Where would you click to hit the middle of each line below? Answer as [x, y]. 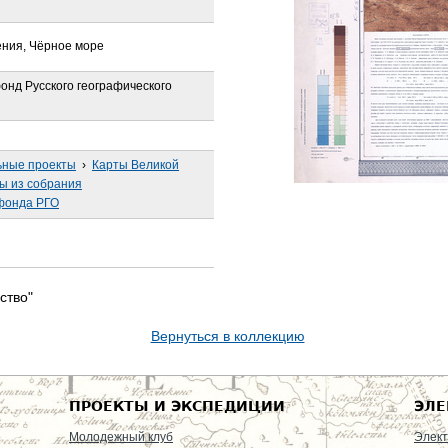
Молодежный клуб [121, 436]
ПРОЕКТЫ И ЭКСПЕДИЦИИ [177, 405]
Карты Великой [135, 165]
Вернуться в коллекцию [227, 335]
